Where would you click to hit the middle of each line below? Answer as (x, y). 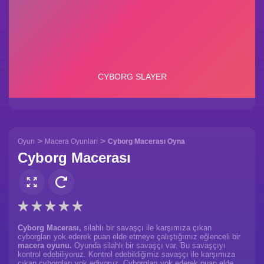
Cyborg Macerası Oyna (146, 141)
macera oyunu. (45, 246)
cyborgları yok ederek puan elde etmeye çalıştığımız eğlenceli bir (129, 237)
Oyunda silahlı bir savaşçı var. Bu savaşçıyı (149, 246)
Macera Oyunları (71, 141)
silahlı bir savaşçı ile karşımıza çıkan (146, 228)
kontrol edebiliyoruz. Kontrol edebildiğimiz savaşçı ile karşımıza (126, 255)
